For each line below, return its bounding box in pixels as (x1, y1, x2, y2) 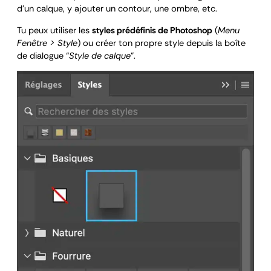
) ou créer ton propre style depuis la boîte (77, 37, 246, 49)
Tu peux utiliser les (17, 24, 92, 36)
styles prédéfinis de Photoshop (92, 24, 212, 36)
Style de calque (69, 50, 131, 62)
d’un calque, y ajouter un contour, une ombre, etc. (17, 3, 217, 15)
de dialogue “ (17, 50, 69, 62)
